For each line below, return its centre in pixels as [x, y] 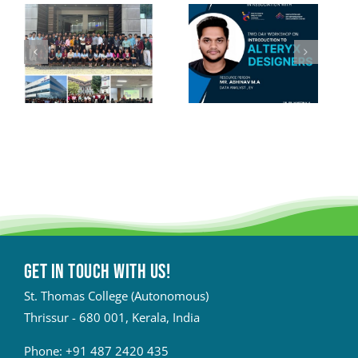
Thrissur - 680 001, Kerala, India [111, 318]
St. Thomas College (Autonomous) [116, 296]
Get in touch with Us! [97, 272]
